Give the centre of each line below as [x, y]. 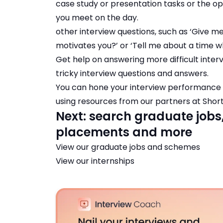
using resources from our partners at [129, 102]
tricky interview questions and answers [131, 74]
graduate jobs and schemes [146, 147]
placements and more [124, 132]
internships [113, 161]
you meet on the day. [97, 18]
